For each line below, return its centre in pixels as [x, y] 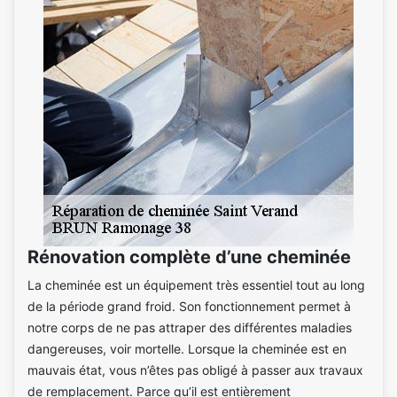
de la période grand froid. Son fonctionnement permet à [189, 306]
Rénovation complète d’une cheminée [189, 257]
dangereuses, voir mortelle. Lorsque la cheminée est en [187, 348]
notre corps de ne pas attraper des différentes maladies [190, 327]
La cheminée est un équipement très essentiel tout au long [196, 284]
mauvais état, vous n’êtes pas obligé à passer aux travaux [195, 370]
